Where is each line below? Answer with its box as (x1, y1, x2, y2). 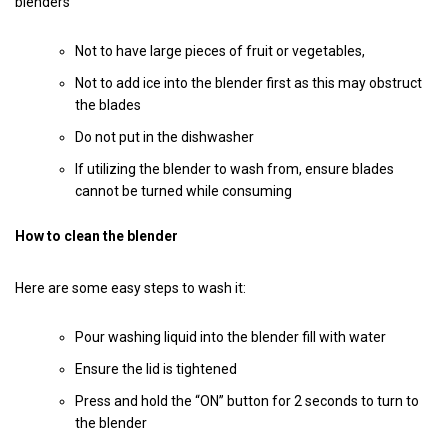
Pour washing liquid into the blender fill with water (75, 328, 386, 345)
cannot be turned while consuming (75, 182, 295, 199)
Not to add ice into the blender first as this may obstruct (75, 74, 422, 91)
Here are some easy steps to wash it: (15, 279, 246, 296)
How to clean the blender (15, 227, 178, 244)
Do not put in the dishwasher (75, 128, 254, 145)
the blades (75, 96, 141, 113)
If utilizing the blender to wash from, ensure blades (75, 160, 394, 177)
